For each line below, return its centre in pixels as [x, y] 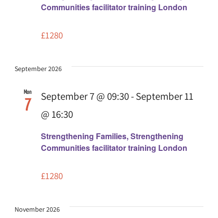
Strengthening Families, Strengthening [112, 136]
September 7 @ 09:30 [85, 96]
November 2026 [37, 209]
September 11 [164, 96]
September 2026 [38, 69]
